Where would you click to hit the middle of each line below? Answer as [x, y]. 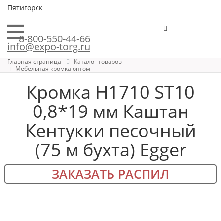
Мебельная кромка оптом [53, 69]
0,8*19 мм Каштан [110, 111]
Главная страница [34, 61]
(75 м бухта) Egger [110, 149]
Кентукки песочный [110, 130]
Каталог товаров [98, 61]
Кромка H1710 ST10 [110, 92]
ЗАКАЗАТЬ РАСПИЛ [110, 173]
